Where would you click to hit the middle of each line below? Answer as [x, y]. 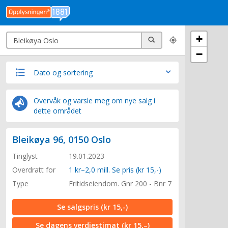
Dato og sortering [62, 73]
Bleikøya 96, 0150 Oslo [62, 139]
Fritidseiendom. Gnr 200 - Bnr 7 [120, 183]
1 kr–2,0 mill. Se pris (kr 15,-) [115, 170]
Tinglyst [25, 156]
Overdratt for [34, 170]
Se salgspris [79, 207]
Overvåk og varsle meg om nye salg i [94, 101]
